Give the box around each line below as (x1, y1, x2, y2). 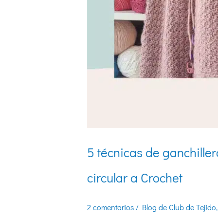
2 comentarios (87, 201, 134, 212)
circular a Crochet (87, 169, 182, 186)
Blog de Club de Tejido (142, 201, 216, 212)
